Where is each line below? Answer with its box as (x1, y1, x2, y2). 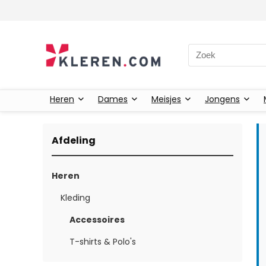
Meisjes (151, 93, 181, 105)
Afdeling (52, 133, 96, 147)
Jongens (205, 93, 240, 105)
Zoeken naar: (188, 43, 245, 56)
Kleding (61, 191, 90, 204)
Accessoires (69, 213, 125, 226)
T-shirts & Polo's (69, 235, 136, 248)
